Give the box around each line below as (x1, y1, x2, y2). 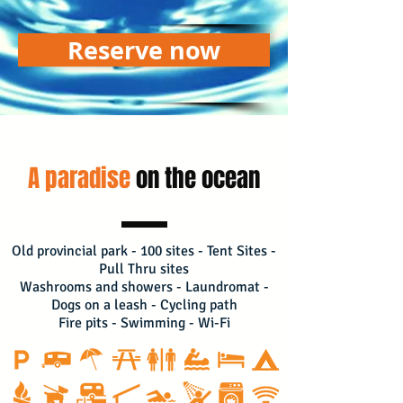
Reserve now (67, 33, 220, 67)
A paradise (28, 160, 130, 196)
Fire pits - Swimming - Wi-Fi (58, 314, 230, 332)
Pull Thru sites (99, 260, 189, 278)
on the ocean (136, 160, 260, 196)
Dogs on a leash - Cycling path (50, 296, 237, 314)
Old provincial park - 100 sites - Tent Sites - (12, 242, 276, 260)
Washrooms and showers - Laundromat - (19, 278, 269, 296)
